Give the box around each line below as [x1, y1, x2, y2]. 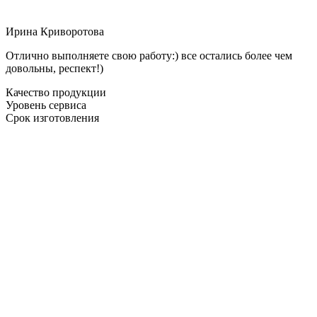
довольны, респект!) [6, 62, 103, 74]
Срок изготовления [6, 111, 99, 124]
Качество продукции [6, 86, 106, 98]
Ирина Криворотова [6, 25, 104, 38]
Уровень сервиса [6, 98, 86, 111]
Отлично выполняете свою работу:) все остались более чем [6, 49, 292, 62]
